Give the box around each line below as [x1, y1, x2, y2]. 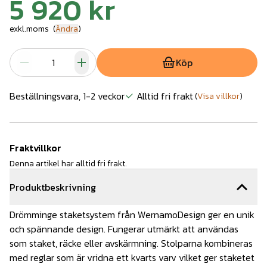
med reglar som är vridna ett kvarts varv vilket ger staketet [10, 250, 254, 265]
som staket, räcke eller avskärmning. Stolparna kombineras [10, 236, 253, 251]
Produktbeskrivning [10, 180, 96, 195]
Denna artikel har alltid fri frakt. [10, 157, 127, 170]
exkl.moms [10, 23, 49, 36]
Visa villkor [197, 89, 240, 103]
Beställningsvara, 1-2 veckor [10, 89, 125, 104]
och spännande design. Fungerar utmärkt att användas [10, 222, 238, 237]
